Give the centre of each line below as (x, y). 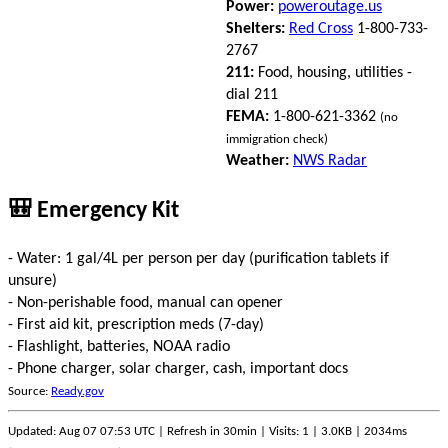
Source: (29, 391)
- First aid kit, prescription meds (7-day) (136, 324)
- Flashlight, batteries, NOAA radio (119, 346)
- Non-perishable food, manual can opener (145, 302)
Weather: (257, 160)
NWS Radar (330, 160)
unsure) (32, 280)
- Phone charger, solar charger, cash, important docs (178, 368)
